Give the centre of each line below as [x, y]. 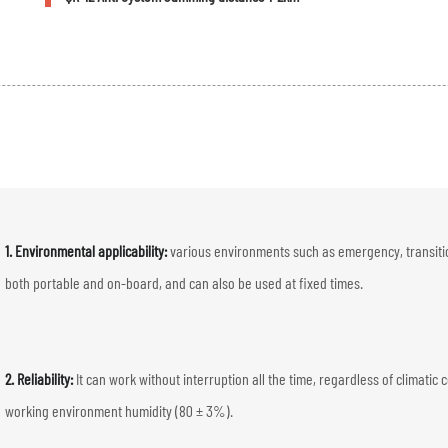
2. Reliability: [41, 378]
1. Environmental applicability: [88, 250]
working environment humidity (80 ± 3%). [119, 410]
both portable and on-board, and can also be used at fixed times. [184, 282]
